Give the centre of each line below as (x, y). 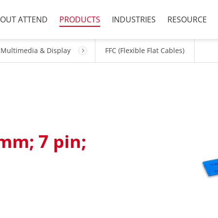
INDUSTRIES (134, 19)
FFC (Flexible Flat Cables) (145, 50)
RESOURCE (187, 19)
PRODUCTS (80, 19)
